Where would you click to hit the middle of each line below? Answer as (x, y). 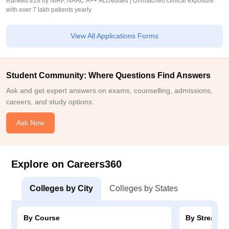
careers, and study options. (50, 102)
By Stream (203, 218)
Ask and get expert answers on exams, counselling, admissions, (109, 90)
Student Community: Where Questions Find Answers (108, 75)
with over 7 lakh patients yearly (49, 10)
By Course (42, 218)
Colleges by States (144, 188)
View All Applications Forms (114, 36)
